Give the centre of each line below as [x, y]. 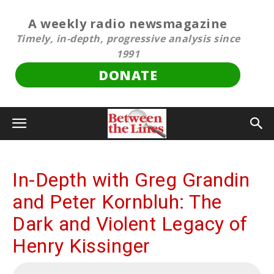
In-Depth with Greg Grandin [131, 180]
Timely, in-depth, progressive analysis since [128, 38]
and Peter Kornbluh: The [117, 202]
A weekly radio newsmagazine [128, 23]
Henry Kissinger [81, 246]
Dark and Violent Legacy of [130, 224]
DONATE [128, 75]
